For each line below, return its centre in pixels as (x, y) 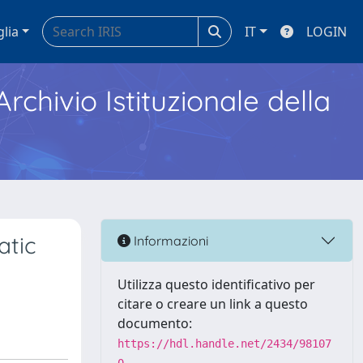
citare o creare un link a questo (213, 304)
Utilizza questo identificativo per (216, 284)
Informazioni (169, 240)
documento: (155, 323)
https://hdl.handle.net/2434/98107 (224, 344)
